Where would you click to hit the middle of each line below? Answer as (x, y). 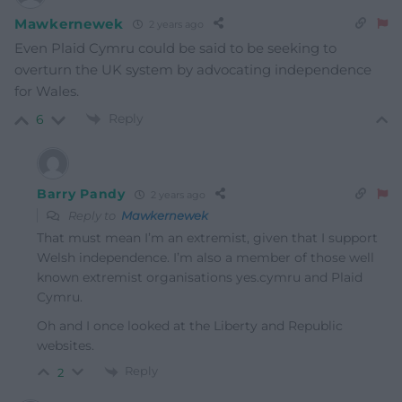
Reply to (93, 216)
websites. (66, 346)
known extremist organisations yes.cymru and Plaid (200, 278)
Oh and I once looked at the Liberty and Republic (190, 326)
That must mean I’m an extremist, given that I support (207, 238)
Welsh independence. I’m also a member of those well (205, 258)
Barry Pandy (81, 194)
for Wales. (47, 92)
